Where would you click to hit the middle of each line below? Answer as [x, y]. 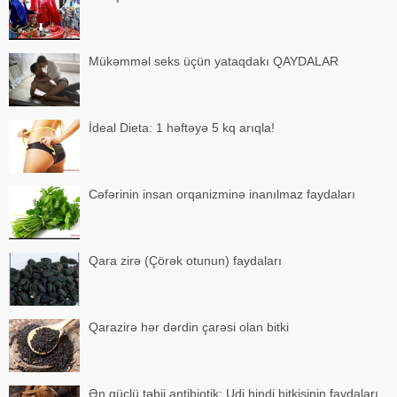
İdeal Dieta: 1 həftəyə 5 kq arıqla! [182, 128]
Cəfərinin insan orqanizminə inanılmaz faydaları [222, 195]
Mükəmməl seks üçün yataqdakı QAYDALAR [214, 62]
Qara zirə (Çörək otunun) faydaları [185, 261]
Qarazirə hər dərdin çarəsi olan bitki [189, 327]
